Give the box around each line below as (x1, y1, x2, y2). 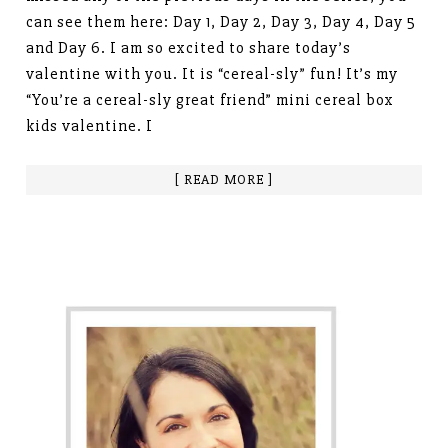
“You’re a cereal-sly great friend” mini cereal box (26, 89, 395, 110)
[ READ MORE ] (175, 170, 273, 188)
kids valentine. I (26, 115, 154, 136)
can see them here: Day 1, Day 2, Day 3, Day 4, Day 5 (26, 11, 417, 32)
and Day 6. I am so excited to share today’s (26, 37, 352, 58)
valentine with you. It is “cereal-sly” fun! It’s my (26, 63, 399, 84)
